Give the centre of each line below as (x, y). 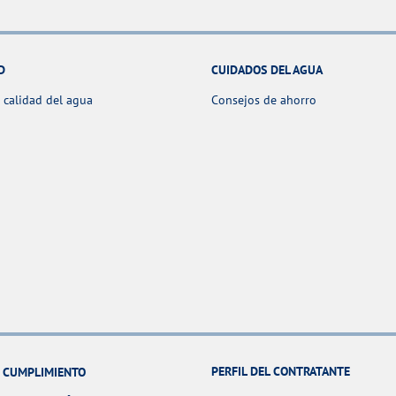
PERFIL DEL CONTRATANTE (281, 371)
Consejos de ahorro (264, 99)
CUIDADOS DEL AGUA (267, 69)
